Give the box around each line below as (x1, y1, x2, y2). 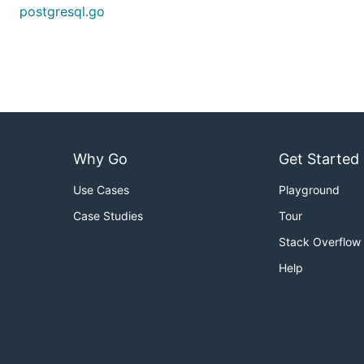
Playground (279, 183, 340, 197)
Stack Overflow (279, 235, 361, 249)
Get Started (279, 150, 359, 168)
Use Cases (73, 183, 129, 197)
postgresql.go (19, 3, 105, 19)
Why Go (73, 150, 128, 168)
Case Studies (73, 209, 143, 223)
